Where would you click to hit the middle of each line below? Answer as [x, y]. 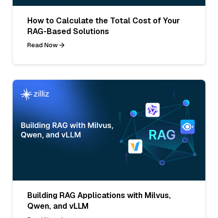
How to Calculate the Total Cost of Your [104, 20]
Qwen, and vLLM [58, 206]
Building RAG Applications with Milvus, [99, 195]
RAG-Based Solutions [68, 31]
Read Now [43, 45]
